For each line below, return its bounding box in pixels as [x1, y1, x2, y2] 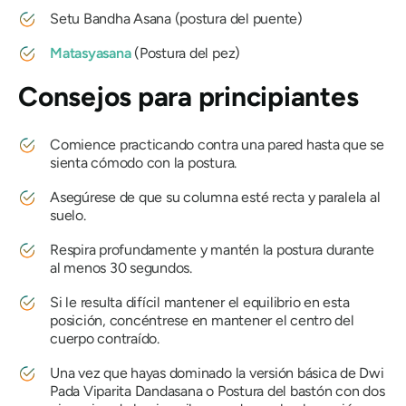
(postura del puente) [170, 9, 303, 27]
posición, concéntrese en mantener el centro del [50, 311, 354, 329]
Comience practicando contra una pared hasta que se [50, 135, 385, 153]
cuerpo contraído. [50, 329, 159, 347]
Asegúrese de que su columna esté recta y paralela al [50, 188, 381, 206]
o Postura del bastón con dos [202, 382, 385, 400]
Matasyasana [50, 43, 131, 62]
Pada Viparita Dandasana [50, 382, 203, 400]
